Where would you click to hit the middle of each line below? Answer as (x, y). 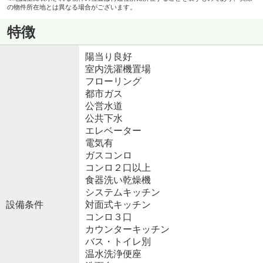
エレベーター (113, 131)
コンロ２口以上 (118, 168)
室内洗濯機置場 (118, 69)
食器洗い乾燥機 (118, 180)
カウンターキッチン (127, 230)
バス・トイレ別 (118, 242)
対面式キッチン (118, 205)
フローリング (113, 82)
